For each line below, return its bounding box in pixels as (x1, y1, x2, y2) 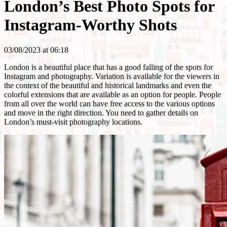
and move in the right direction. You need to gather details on (4, 108, 198, 117)
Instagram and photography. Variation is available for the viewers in (4, 71, 219, 81)
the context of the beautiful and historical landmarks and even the (4, 81, 211, 90)
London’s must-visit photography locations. (4, 117, 142, 126)
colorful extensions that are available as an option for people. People (4, 90, 221, 99)
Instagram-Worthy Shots (4, 16, 177, 34)
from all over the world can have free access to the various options (4, 99, 215, 108)
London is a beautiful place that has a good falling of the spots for (4, 62, 213, 71)
